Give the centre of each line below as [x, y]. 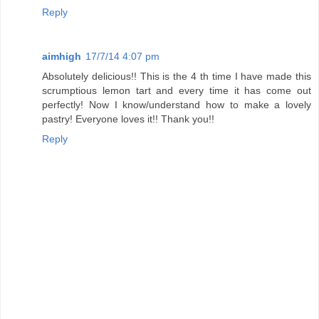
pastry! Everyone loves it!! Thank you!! [128, 119]
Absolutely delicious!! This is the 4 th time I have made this [177, 77]
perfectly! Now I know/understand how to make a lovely [177, 105]
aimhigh [62, 57]
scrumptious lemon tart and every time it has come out [177, 91]
